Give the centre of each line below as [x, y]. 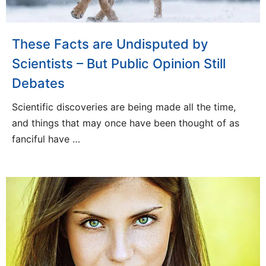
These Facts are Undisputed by [110, 44]
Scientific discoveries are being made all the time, [124, 107]
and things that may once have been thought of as [126, 123]
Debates [38, 83]
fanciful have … [46, 139]
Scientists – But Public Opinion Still [119, 64]
